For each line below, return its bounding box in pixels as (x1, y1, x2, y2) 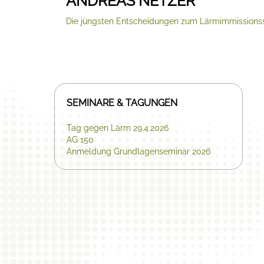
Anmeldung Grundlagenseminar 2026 (67, 147, 210, 156)
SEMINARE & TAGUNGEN (67, 97, 177, 108)
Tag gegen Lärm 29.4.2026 (67, 123, 169, 133)
